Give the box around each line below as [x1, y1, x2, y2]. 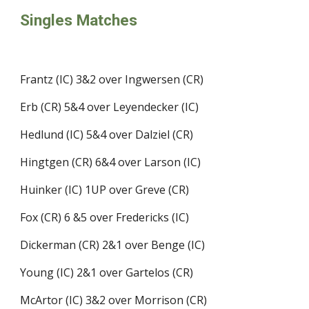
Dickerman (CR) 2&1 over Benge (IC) [20, 237, 208, 252]
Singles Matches [20, 11, 138, 30]
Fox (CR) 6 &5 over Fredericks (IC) [20, 210, 190, 225]
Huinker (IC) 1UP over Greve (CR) [20, 182, 190, 197]
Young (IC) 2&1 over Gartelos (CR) [20, 265, 194, 280]
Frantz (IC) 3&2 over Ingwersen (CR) [20, 72, 207, 87]
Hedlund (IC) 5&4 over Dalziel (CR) [20, 127, 194, 142]
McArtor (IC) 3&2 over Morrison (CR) [20, 292, 208, 308]
